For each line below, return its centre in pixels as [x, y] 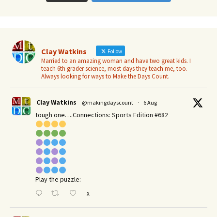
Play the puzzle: [58, 179]
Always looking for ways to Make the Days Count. [105, 77]
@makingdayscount [108, 103]
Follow [114, 52]
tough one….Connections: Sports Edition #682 [102, 115]
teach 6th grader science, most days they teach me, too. [114, 69]
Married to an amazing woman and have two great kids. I [116, 61]
